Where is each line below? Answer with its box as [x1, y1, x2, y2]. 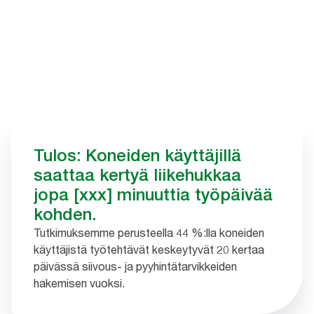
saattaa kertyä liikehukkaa [34, 165, 241, 185]
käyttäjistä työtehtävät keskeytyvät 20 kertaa [34, 243, 264, 257]
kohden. [34, 204, 96, 224]
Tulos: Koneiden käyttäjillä [34, 145, 241, 165]
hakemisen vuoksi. [34, 276, 125, 290]
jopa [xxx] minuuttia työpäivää [34, 184, 273, 205]
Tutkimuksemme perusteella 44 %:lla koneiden [34, 226, 264, 240]
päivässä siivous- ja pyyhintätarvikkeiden [34, 259, 237, 273]
